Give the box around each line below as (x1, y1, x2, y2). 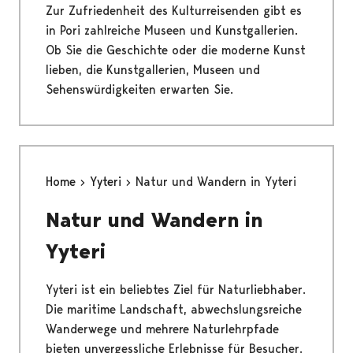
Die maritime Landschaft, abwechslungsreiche (46, 302, 302, 318)
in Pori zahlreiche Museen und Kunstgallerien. (46, 23, 298, 39)
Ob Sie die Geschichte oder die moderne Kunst (46, 43, 306, 58)
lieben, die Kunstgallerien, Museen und (46, 62, 260, 78)
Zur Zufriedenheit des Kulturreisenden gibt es (46, 3, 302, 19)
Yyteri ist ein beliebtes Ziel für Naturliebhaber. (46, 282, 306, 298)
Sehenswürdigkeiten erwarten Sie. (46, 82, 233, 98)
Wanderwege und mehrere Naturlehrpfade (46, 321, 279, 337)
